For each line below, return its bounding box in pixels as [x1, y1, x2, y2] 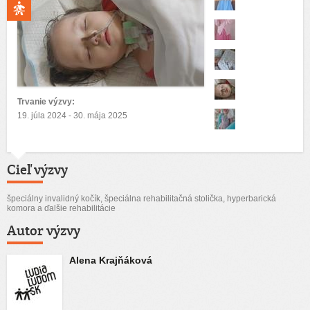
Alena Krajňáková [69, 255, 152, 266]
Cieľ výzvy [7, 161, 68, 179]
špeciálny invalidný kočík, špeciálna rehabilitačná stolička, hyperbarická [7, 194, 276, 203]
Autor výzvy [7, 221, 80, 239]
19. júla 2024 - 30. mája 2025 [17, 111, 127, 120]
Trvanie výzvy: [17, 97, 75, 107]
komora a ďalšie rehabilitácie [7, 203, 116, 213]
